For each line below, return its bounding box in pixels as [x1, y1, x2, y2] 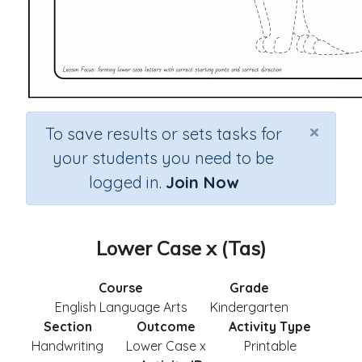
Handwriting [32, 338, 103, 354]
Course [99, 280, 143, 296]
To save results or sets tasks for [44, 124, 282, 144]
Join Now [165, 172, 238, 192]
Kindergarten [209, 299, 288, 315]
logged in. [88, 172, 166, 192]
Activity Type [229, 318, 311, 335]
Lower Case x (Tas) [96, 236, 266, 260]
